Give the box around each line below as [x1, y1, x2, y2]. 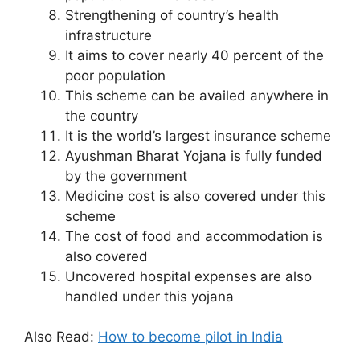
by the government [65, 167, 187, 184]
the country [65, 107, 138, 124]
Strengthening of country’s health [65, 6, 279, 23]
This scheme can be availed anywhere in [65, 87, 329, 104]
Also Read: [24, 329, 98, 346]
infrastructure [65, 27, 152, 43]
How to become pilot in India [98, 329, 283, 346]
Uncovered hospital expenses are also [65, 268, 312, 284]
